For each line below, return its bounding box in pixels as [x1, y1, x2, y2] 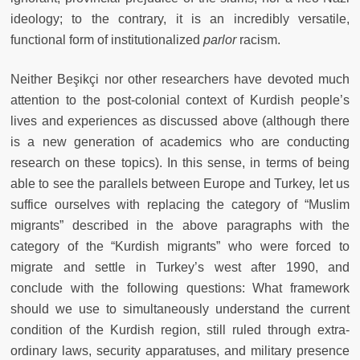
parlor [203, 32, 236, 47]
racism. [236, 32, 280, 47]
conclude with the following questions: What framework [10, 280, 350, 295]
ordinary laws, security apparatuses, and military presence [10, 343, 350, 358]
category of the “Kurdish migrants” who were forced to [10, 239, 350, 253]
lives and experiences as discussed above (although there [10, 113, 350, 128]
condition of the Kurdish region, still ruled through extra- [10, 322, 350, 337]
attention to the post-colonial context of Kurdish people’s [10, 92, 350, 107]
